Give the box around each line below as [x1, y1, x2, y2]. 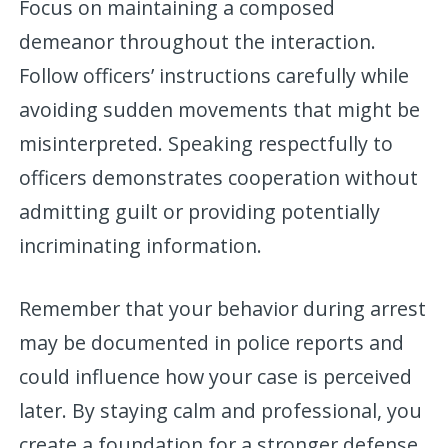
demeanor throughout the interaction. [19, 27, 377, 55]
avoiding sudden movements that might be [19, 95, 421, 123]
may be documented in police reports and [19, 328, 405, 356]
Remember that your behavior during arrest [19, 294, 427, 322]
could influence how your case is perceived [19, 362, 413, 390]
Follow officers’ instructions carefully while [19, 61, 410, 89]
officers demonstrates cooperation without [19, 163, 419, 191]
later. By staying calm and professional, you [19, 396, 423, 424]
